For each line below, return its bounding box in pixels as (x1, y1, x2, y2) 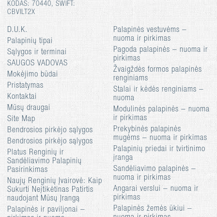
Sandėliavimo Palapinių (7, 157, 82, 166)
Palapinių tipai (7, 37, 53, 46)
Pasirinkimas (7, 166, 48, 174)
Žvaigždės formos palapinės (113, 66, 202, 74)
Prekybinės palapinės (113, 125, 181, 134)
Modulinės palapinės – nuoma (113, 106, 210, 114)
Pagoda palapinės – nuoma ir (113, 46, 208, 54)
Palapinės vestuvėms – (113, 26, 187, 34)
